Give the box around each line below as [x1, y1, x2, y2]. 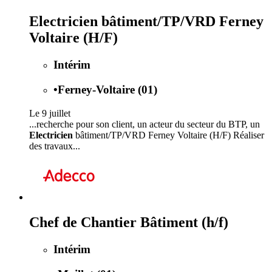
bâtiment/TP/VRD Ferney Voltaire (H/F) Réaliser [73, 129, 264, 140]
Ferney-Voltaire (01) [58, 83, 157, 96]
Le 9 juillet [29, 107, 70, 118]
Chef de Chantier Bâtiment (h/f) [29, 214, 228, 231]
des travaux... [29, 140, 80, 151]
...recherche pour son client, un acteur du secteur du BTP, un [29, 118, 260, 129]
